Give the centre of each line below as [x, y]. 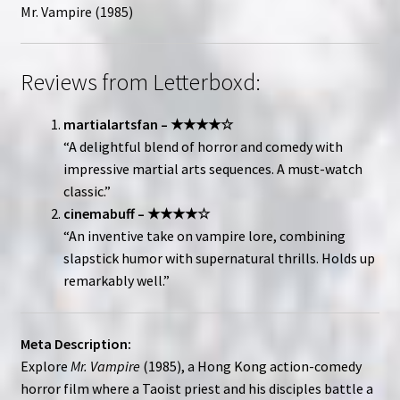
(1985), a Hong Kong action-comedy [250, 367]
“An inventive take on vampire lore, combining [204, 235]
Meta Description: [75, 344]
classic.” [87, 191]
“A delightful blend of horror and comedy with [203, 146]
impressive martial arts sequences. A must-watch [212, 168]
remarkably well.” [116, 280]
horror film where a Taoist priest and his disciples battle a [196, 389]
